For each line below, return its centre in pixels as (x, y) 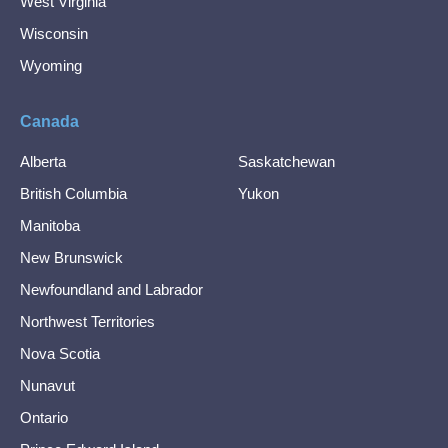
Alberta (43, 161)
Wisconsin (54, 33)
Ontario (44, 417)
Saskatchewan (286, 161)
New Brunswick (71, 257)
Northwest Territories (87, 321)
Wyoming (51, 65)
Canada (49, 121)
